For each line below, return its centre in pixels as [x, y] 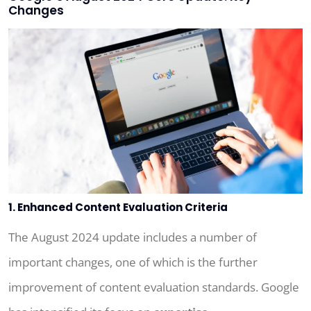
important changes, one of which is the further [133, 262]
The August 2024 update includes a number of [133, 237]
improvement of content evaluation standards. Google [154, 287]
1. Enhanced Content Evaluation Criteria [118, 208]
